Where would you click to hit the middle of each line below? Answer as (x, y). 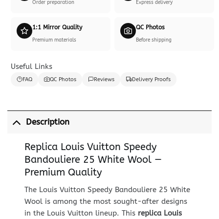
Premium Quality (63, 172)
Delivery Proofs (151, 79)
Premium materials (54, 40)
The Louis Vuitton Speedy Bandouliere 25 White (107, 189)
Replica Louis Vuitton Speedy (90, 147)
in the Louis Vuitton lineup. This (81, 213)
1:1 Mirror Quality (57, 27)
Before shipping (154, 40)
